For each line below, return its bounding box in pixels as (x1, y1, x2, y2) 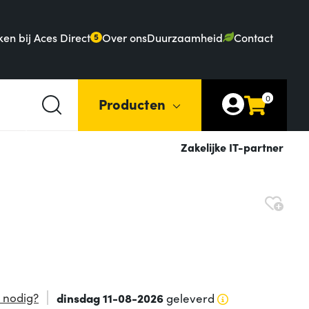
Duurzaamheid (147, 29, 223, 45)
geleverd (163, 290, 215, 307)
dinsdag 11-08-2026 (56, 290, 163, 306)
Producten (99, 93, 166, 113)
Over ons (102, 29, 148, 45)
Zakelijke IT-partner (181, 139, 283, 155)
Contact (234, 29, 273, 45)
